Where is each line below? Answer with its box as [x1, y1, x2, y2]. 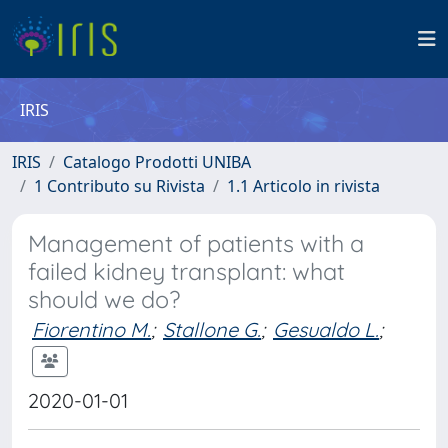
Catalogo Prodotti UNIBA [63, 151, 251, 173]
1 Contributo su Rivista [34, 175, 205, 197]
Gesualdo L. [273, 317, 379, 342]
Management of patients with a [28, 229, 364, 258]
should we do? [28, 285, 180, 314]
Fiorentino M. [32, 317, 151, 342]
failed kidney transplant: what [28, 257, 345, 286]
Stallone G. [163, 317, 261, 342]
